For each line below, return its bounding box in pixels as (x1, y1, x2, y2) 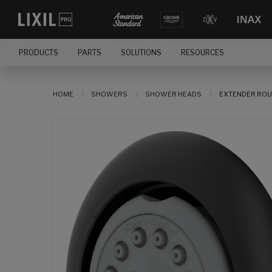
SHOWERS (91, 90, 127, 98)
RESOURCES (181, 47, 224, 57)
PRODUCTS (19, 47, 58, 57)
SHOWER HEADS (145, 90, 202, 98)
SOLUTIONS (121, 47, 161, 57)
